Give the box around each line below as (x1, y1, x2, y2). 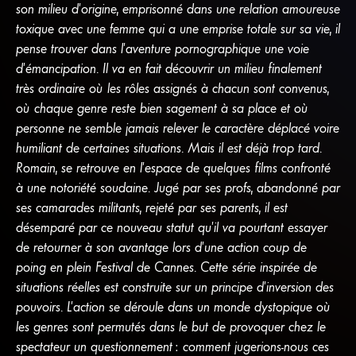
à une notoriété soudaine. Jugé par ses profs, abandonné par (15, 179, 340, 195)
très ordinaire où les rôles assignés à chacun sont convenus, (15, 79, 329, 96)
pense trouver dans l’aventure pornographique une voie (15, 40, 309, 56)
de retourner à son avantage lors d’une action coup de (15, 238, 307, 255)
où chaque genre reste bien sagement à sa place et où (15, 99, 308, 116)
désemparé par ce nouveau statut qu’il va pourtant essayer (15, 219, 327, 235)
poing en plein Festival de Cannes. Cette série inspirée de (15, 258, 317, 275)
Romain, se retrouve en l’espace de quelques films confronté (15, 159, 331, 176)
